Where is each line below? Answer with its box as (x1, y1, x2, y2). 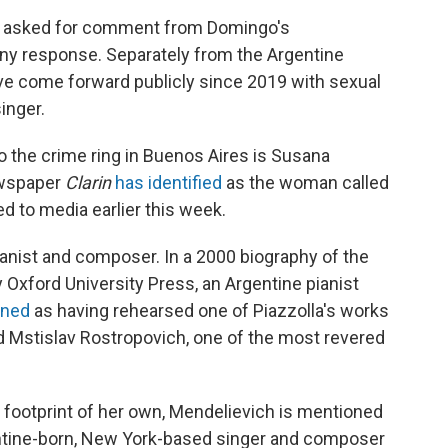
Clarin (65, 172, 111, 193)
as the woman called (222, 172, 389, 193)
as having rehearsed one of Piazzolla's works (30, 300, 389, 321)
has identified (115, 172, 222, 193)
